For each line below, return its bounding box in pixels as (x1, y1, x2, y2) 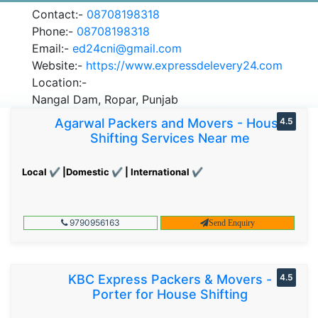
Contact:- (32, 6, 87, 21)
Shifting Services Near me (90, 130, 250, 146)
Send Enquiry (209, 217, 256, 228)
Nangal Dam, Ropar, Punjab (32, 92, 178, 106)
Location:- (32, 75, 87, 89)
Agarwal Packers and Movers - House (54, 115, 286, 131)
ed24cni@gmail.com (72, 40, 182, 55)
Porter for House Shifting (92, 286, 248, 302)
